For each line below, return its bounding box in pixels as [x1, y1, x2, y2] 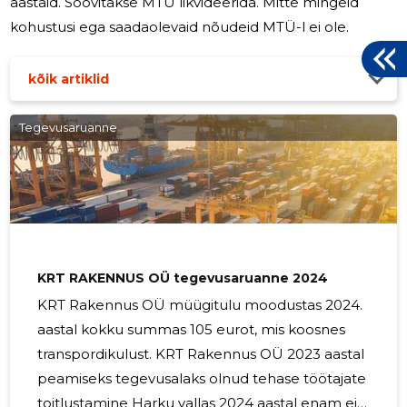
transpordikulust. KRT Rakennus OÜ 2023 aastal [37, 345, 156, 363]
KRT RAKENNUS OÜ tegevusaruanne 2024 [37, 270, 329, 287]
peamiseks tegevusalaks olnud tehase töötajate [37, 370, 367, 388]
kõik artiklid [28, 71, 110, 88]
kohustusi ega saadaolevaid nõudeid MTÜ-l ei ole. [263, 18, 350, 36]
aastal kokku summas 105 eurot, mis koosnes [37, 321, 346, 339]
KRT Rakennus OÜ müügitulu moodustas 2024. [37, 296, 363, 314]
